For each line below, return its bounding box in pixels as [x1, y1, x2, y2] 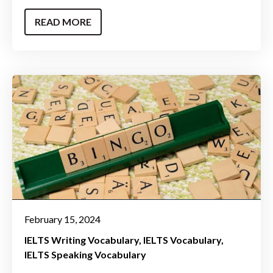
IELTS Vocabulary [143, 234, 221, 246]
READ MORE [35, 15, 91, 27]
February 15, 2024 [24, 213, 101, 225]
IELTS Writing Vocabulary [24, 234, 139, 246]
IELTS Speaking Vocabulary [24, 249, 146, 261]
